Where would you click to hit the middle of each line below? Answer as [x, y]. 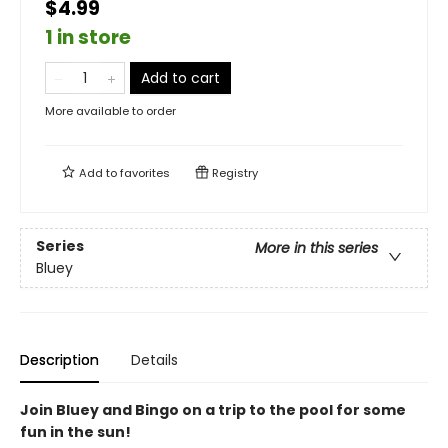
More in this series [316, 248]
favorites [145, 173]
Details [154, 360]
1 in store [88, 37]
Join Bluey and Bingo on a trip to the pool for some [213, 410]
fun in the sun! [75, 432]
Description [59, 360]
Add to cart [180, 78]
